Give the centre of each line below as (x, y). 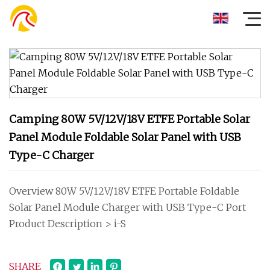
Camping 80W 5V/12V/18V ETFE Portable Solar (130, 119)
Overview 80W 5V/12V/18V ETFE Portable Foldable (124, 191)
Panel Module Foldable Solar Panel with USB (125, 137)
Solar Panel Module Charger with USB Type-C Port (127, 207)
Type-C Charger (52, 155)
